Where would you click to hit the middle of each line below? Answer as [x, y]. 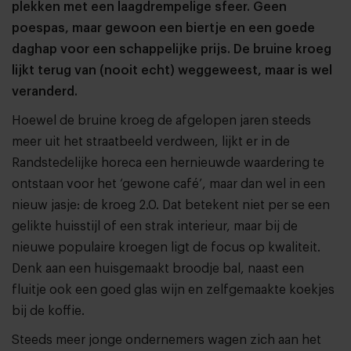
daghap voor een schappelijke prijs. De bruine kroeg [172, 49]
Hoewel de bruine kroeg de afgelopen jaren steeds [161, 120]
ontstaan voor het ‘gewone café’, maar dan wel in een [168, 184]
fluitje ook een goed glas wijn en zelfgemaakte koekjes [173, 289]
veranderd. [46, 91]
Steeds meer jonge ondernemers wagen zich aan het [166, 340]
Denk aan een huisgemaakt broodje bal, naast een [158, 268]
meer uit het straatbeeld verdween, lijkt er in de [151, 141]
